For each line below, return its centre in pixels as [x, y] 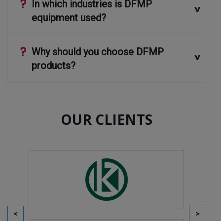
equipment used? [69, 18]
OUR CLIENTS [106, 119]
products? [53, 65]
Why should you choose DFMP [97, 52]
